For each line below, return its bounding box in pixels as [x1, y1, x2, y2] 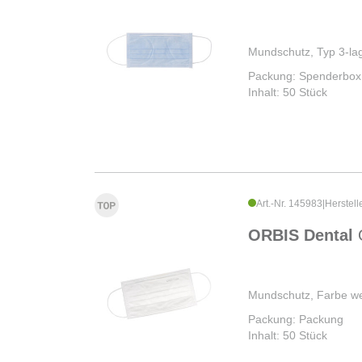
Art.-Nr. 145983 [256, 197, 322, 209]
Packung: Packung [248, 312, 343, 326]
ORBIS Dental [248, 225, 358, 244]
